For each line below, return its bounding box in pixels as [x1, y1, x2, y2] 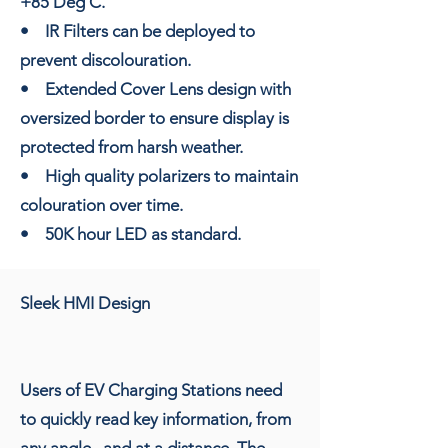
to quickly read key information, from [20, 408, 291, 429]
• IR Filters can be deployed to [20, 20, 255, 41]
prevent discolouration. [20, 49, 191, 70]
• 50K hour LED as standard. [20, 223, 241, 244]
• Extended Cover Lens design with [20, 78, 291, 99]
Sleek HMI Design [20, 292, 150, 313]
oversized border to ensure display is [20, 107, 289, 128]
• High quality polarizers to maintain [20, 165, 298, 186]
